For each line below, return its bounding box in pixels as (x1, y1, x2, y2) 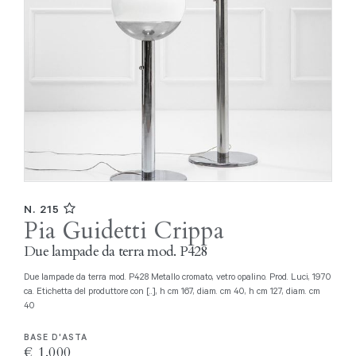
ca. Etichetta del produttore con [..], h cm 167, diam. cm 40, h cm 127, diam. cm (24, 284, 320, 297)
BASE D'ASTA (24, 331, 87, 343)
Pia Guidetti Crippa (24, 214, 224, 247)
